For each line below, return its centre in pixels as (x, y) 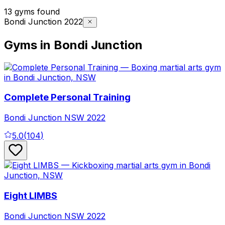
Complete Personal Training (67, 97)
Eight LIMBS (31, 195)
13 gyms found (32, 11)
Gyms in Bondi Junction (73, 45)
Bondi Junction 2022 (43, 21)
